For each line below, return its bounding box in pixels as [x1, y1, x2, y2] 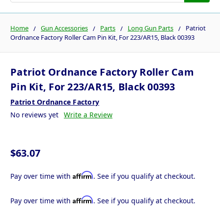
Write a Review [63, 110, 112, 120]
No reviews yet [10, 110, 58, 120]
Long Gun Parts [128, 23, 173, 32]
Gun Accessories [41, 23, 88, 32]
